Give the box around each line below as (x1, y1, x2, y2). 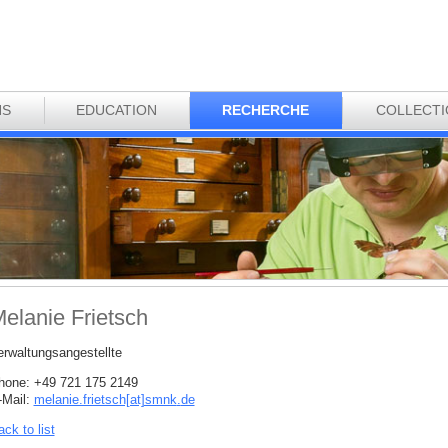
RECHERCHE (222, 101, 310, 118)
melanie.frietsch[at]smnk (33, 392, 177, 408)
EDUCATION (76, 101, 158, 118)
